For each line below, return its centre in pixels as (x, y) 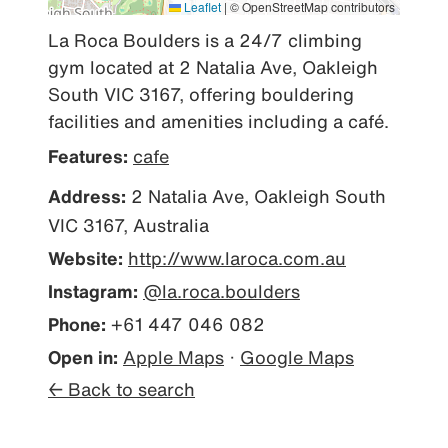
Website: (85, 258)
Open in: (83, 357)
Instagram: (93, 291)
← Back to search (121, 389)
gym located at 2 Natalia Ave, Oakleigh (213, 67)
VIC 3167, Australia (128, 225)
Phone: (77, 324)
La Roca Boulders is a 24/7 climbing (205, 40)
